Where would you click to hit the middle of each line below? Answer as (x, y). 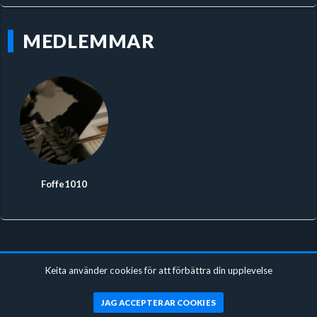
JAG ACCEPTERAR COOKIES (158, 302)
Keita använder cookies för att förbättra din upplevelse (158, 271)
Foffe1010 (64, 184)
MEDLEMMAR (89, 41)
